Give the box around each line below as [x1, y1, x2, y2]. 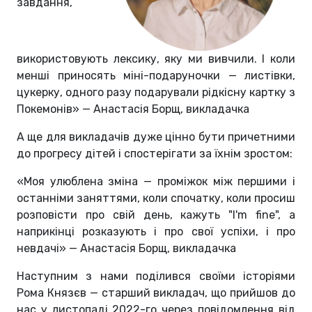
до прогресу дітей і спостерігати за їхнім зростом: [17, 146, 292, 160]
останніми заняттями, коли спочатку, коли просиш [17, 191, 295, 205]
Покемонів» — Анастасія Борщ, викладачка [17, 102, 249, 116]
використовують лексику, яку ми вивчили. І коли [17, 52, 295, 65]
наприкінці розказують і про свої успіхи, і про [17, 224, 295, 238]
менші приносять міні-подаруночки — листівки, [17, 68, 295, 82]
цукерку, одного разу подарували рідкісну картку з [17, 85, 295, 99]
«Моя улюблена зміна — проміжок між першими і [17, 174, 295, 188]
